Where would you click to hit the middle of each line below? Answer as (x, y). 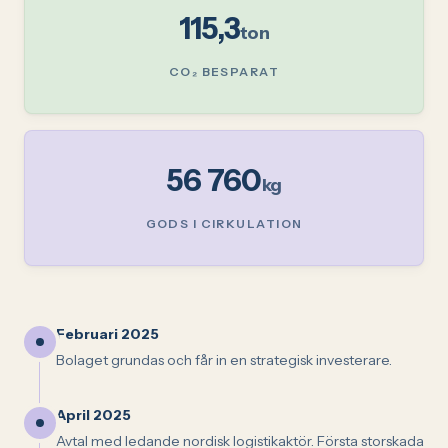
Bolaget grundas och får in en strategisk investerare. (224, 359)
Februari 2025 (107, 333)
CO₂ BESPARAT (224, 71)
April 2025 (93, 414)
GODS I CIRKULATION (224, 223)
